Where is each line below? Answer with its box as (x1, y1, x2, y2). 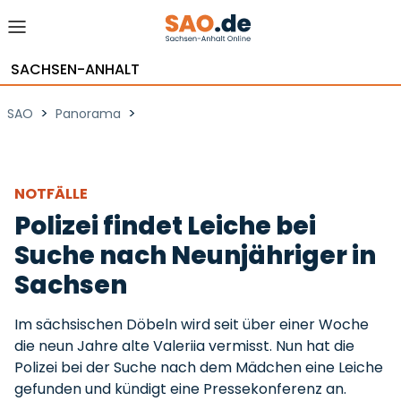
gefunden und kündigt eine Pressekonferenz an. (14, 379, 346, 399)
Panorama (55, 105, 121, 123)
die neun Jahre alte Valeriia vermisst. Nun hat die (14, 336, 354, 356)
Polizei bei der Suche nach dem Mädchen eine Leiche (14, 357, 383, 378)
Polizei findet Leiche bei (14, 209, 316, 243)
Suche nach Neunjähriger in (14, 238, 376, 273)
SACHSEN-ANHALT (11, 59, 140, 80)
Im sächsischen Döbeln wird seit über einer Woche (14, 314, 369, 335)
